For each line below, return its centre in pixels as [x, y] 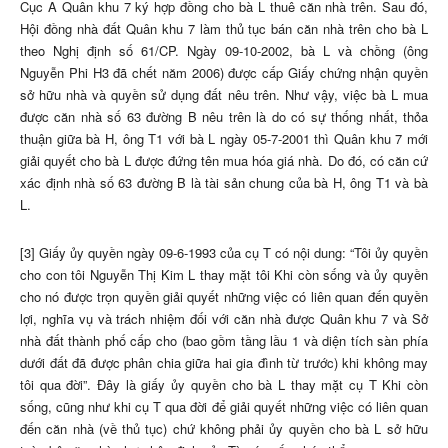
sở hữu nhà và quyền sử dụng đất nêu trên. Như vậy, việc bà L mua [224, 95]
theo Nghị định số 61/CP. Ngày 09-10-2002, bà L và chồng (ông [224, 51]
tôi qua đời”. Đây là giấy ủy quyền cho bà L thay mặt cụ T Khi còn [224, 385]
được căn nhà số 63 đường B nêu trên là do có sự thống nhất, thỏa [224, 117]
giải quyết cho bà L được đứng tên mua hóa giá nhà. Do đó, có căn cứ [224, 161]
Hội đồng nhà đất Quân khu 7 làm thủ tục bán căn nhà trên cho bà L [224, 29]
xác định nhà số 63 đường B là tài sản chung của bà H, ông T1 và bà [224, 183]
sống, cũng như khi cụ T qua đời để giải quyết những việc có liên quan [224, 407]
